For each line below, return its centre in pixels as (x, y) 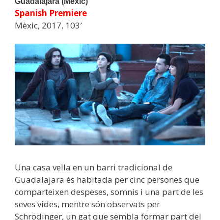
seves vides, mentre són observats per (87, 204)
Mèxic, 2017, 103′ (48, 25)
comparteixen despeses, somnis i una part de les (109, 192)
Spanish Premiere (51, 13)
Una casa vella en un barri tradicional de (94, 167)
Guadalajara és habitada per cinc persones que (107, 179)
